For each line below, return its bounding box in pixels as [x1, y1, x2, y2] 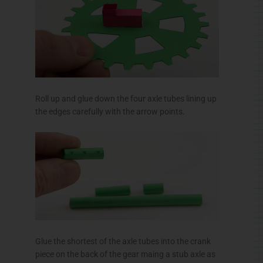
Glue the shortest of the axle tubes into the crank [35, 237, 211, 247]
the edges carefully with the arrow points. [35, 107, 185, 117]
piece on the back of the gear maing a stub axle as [35, 249, 215, 259]
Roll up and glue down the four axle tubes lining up [35, 94, 217, 104]
